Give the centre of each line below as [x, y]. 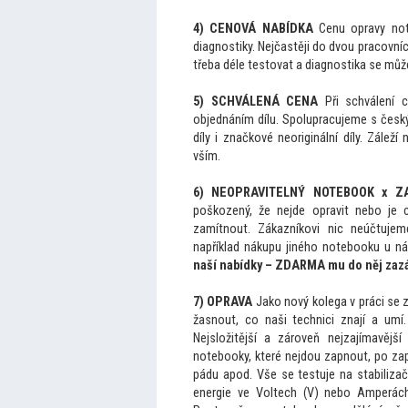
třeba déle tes [229, 65]
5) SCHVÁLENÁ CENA [256, 102]
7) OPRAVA [223, 302]
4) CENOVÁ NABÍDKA [253, 29]
